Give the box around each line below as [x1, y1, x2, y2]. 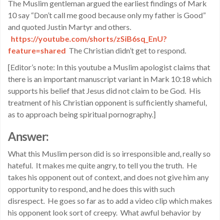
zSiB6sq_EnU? [116, 34, 167, 43]
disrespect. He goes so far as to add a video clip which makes [8, 196, 212, 205]
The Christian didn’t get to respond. [66, 46, 186, 55]
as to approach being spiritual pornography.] [8, 110, 156, 119]
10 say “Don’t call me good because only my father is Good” [8, 10, 206, 20]
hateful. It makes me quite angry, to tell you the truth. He [8, 161, 197, 170]
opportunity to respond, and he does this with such [8, 184, 175, 193]
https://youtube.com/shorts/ [11, 34, 116, 43]
